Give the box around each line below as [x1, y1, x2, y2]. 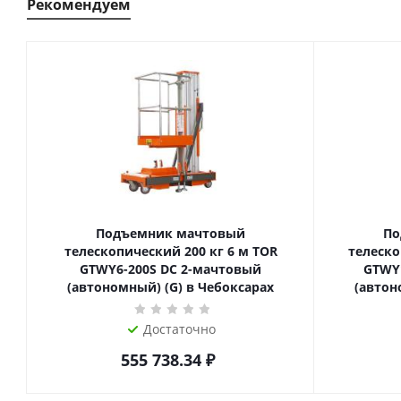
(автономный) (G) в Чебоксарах [67, 278, 274, 295]
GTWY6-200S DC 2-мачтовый [80, 260, 261, 277]
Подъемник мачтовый [96, 225, 245, 242]
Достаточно [143, 320, 216, 337]
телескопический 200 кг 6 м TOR [64, 243, 209, 260]
